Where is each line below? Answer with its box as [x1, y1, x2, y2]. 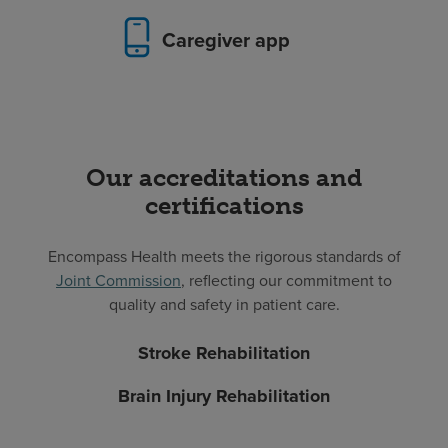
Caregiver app [161, 25, 290, 55]
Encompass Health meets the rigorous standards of [47, 245, 401, 268]
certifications [144, 191, 304, 221]
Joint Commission [56, 269, 181, 292]
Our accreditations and [86, 163, 362, 193]
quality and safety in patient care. [108, 293, 340, 316]
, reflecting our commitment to [181, 269, 392, 292]
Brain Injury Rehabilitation [118, 383, 330, 410]
